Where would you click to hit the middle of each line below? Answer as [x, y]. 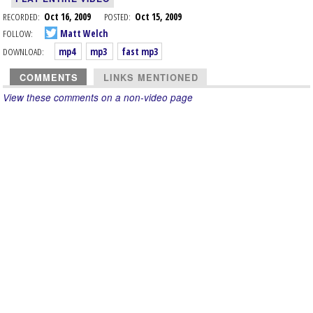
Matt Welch [83, 33]
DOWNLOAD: [23, 51]
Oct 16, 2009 [74, 16]
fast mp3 [140, 51]
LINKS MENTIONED [151, 78]
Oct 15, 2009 [158, 16]
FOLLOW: [18, 33]
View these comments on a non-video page [98, 97]
